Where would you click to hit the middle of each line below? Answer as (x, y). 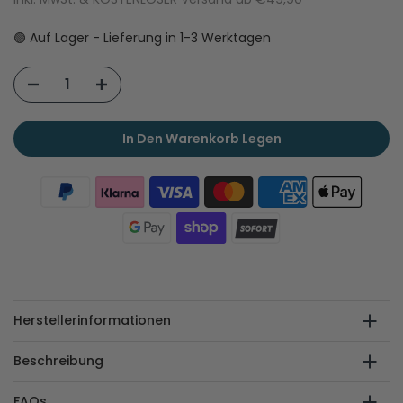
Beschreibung (58, 361)
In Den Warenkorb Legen (201, 138)
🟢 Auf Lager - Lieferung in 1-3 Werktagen (142, 37)
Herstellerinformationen (92, 321)
